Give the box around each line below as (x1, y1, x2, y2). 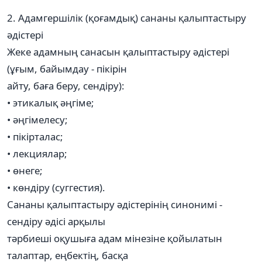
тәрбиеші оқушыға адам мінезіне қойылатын (7, 231, 222, 245)
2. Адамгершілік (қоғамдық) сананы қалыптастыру (7, 11, 246, 25)
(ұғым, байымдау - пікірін (7, 61, 127, 75)
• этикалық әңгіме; (7, 95, 94, 109)
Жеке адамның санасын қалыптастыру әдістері (7, 44, 229, 58)
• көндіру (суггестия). (7, 180, 105, 194)
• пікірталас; (7, 129, 63, 143)
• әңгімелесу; (7, 112, 68, 126)
